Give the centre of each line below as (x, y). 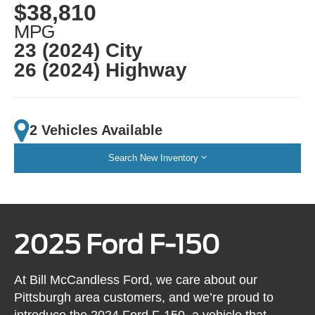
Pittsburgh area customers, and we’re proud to (144, 298)
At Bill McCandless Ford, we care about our (136, 280)
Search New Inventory (153, 157)
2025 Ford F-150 (117, 244)
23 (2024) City (79, 50)
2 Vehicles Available (96, 130)
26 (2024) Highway (101, 70)
